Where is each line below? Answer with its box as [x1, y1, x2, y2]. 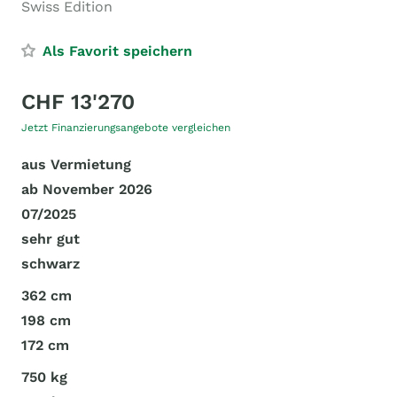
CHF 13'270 [21, 90, 135, 114]
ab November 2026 [21, 181, 152, 198]
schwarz [21, 255, 80, 272]
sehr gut [21, 230, 80, 247]
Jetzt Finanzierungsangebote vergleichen [21, 121, 230, 134]
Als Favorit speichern [43, 43, 192, 59]
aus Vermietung [21, 156, 131, 173]
